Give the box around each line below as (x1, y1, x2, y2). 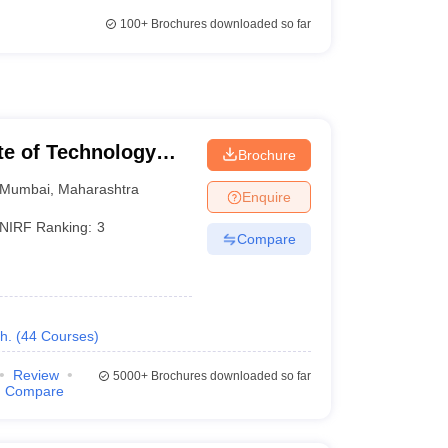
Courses (40, 328, 94, 344)
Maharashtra (58, 180, 140, 197)
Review (12, 367, 59, 383)
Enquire (241, 188, 291, 205)
